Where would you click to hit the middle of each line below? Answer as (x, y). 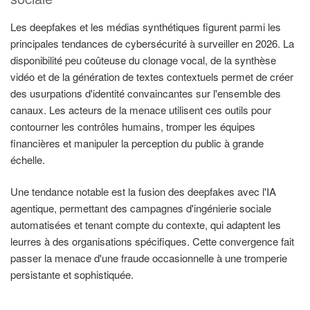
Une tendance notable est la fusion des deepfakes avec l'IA (143, 192)
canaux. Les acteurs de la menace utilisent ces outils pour (141, 109)
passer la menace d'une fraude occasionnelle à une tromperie (149, 258)
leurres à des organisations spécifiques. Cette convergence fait (152, 241)
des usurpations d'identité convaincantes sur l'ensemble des (146, 93)
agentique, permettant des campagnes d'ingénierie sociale (141, 208)
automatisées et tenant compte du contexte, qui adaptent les (146, 225)
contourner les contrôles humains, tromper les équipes (133, 126)
